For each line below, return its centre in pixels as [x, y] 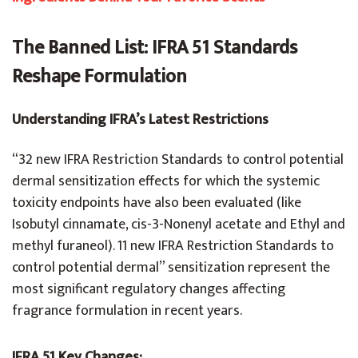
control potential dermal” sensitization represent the [171, 268]
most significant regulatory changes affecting [149, 289]
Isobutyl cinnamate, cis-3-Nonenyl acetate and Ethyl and [179, 225]
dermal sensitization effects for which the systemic [166, 181]
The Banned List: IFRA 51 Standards [155, 48]
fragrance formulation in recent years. [127, 311]
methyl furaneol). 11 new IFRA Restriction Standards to [173, 246]
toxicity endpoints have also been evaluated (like [157, 203]
